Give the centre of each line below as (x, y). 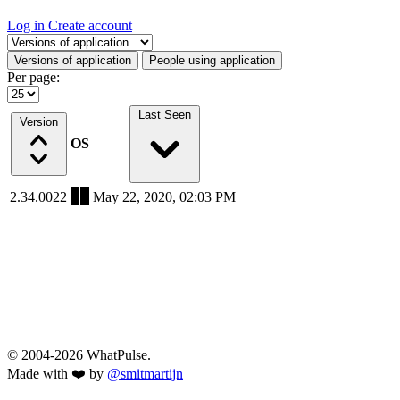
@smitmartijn (145, 374)
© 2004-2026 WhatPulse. (79, 355)
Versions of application (73, 61)
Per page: (33, 78)
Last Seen (164, 115)
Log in (28, 26)
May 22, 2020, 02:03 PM (164, 197)
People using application (212, 61)
